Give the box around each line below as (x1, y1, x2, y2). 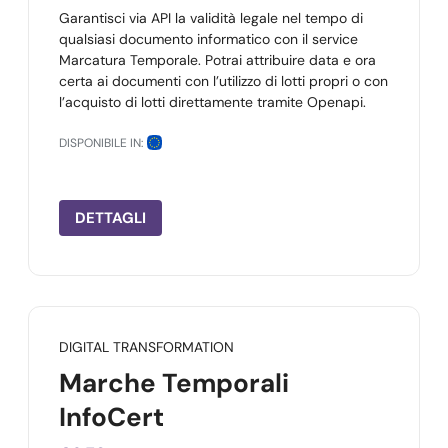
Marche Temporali (59, 366, 289, 400)
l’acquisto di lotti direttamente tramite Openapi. (59, 93, 366, 111)
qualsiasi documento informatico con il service (59, 30, 358, 48)
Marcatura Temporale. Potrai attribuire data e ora (59, 51, 376, 69)
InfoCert (59, 400, 164, 434)
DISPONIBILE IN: (59, 135, 143, 151)
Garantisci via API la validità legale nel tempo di (59, 9, 363, 27)
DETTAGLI (75, 208, 146, 228)
